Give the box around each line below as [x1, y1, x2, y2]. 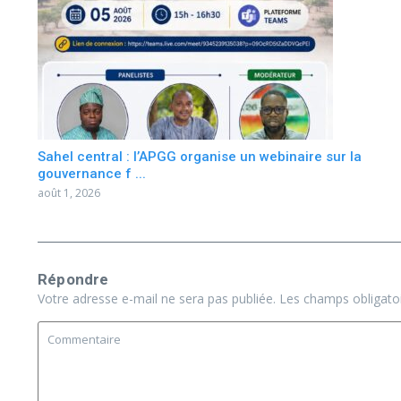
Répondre [38, 270, 109, 288]
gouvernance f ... [38, 166, 146, 182]
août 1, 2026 [38, 185, 100, 200]
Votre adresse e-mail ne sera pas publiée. [38, 290, 276, 307]
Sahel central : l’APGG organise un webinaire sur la [38, 149, 362, 165]
